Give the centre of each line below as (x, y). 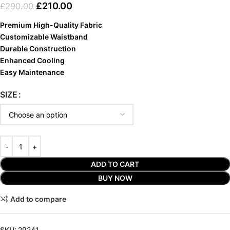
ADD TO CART (115, 164)
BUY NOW (115, 178)
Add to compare (38, 199)
